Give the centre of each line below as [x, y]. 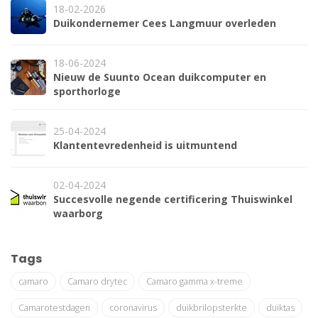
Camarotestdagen [54, 308]
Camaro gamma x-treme [194, 282]
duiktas [280, 308]
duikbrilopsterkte [212, 308]
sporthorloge [87, 92]
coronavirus [133, 308]
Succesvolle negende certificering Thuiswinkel [173, 199]
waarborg [78, 214]
